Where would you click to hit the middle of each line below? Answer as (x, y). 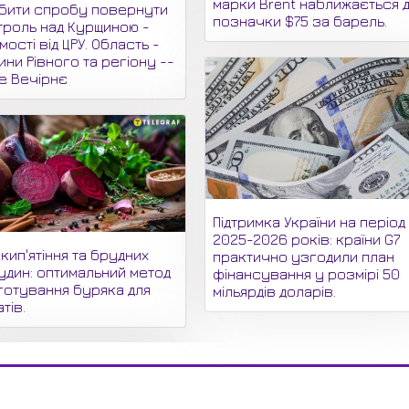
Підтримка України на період (309, 221)
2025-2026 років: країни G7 (307, 239)
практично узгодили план (304, 256)
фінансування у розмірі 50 (307, 273)
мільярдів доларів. (275, 291)
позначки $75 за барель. (300, 21)
